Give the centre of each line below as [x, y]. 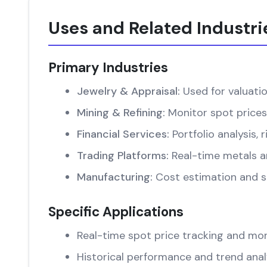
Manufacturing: [115, 177]
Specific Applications [116, 212]
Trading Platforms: [123, 156]
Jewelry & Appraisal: [128, 91]
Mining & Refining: [121, 113]
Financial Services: [123, 134]
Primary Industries [108, 68]
